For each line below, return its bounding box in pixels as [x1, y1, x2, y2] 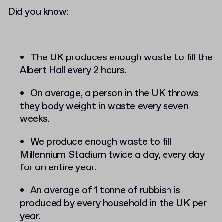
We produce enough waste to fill [30, 135, 171, 149]
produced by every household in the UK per [20, 197, 207, 211]
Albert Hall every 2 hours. [20, 64, 127, 78]
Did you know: [8, 5, 68, 19]
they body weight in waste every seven [20, 100, 189, 113]
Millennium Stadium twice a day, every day [20, 148, 205, 162]
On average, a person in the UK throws [30, 87, 199, 101]
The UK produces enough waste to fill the [30, 51, 213, 65]
